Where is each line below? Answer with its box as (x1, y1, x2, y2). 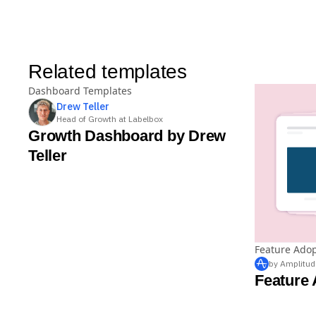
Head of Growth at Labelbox (56, 114, 163, 124)
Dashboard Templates (28, 84, 132, 97)
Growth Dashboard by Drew (28, 127, 226, 145)
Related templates (28, 61, 187, 83)
